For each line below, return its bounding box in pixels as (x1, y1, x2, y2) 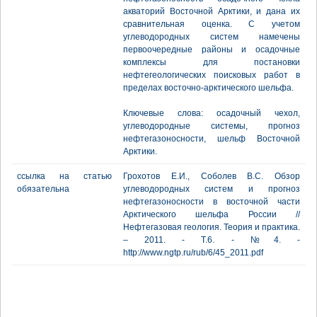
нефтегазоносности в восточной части (123, 197, 300, 207)
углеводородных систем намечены (123, 32, 300, 42)
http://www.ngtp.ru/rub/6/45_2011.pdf (123, 248, 263, 258)
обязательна (17, 184, 69, 194)
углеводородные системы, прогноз (123, 121, 300, 131)
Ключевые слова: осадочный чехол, (123, 108, 300, 118)
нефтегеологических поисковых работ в (123, 70, 300, 80)
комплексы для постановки (123, 57, 300, 67)
